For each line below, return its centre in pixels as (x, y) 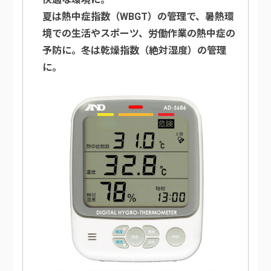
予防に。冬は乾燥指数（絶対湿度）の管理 (135, 51)
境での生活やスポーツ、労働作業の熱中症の (139, 34)
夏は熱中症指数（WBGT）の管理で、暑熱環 (139, 17)
